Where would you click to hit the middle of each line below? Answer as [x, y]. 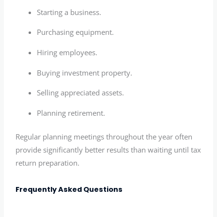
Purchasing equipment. [76, 32]
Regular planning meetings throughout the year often [104, 136]
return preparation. [48, 163]
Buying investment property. [85, 72]
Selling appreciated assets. [81, 93]
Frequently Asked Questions [69, 190]
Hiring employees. [67, 53]
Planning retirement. [71, 113]
